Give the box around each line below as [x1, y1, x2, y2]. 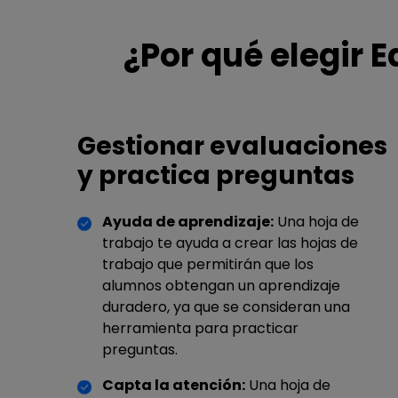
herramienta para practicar [102, 317, 298, 338]
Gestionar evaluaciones [77, 128, 387, 163]
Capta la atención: [102, 374, 245, 395]
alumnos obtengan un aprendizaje [102, 275, 340, 296]
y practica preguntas [77, 157, 354, 193]
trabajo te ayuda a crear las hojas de [102, 232, 358, 253]
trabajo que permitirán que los [102, 253, 314, 275]
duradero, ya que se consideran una [102, 296, 350, 317]
